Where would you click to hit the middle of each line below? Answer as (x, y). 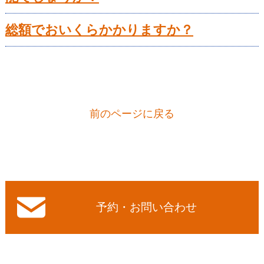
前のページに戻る (132, 114)
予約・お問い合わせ (147, 207)
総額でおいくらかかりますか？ (99, 30)
